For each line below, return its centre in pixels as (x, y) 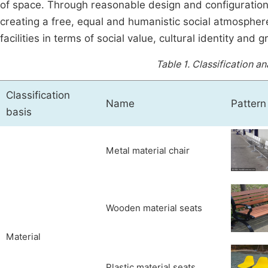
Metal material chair (148, 151)
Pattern (249, 103)
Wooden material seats (154, 208)
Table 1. (174, 64)
